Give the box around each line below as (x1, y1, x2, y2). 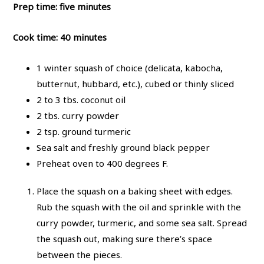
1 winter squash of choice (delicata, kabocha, (37, 61, 223, 74)
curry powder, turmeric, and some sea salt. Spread (37, 216, 247, 229)
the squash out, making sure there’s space (37, 232, 213, 245)
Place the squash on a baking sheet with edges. (37, 184, 233, 197)
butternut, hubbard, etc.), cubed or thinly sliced (37, 77, 235, 90)
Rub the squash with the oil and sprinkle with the (37, 200, 242, 213)
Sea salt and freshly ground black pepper (37, 141, 210, 153)
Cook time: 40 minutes (13, 31, 107, 43)
